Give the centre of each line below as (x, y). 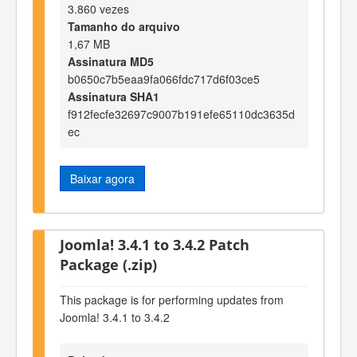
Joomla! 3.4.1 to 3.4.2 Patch (155, 245)
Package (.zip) (108, 265)
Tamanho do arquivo (124, 27)
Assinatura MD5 (111, 62)
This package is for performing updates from (172, 300)
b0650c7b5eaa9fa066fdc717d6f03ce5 (164, 79)
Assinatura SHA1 (114, 97)
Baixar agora (102, 179)
